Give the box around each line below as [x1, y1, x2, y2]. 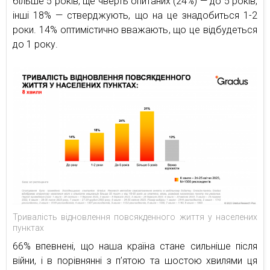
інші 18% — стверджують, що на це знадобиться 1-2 [13, 9, 257, 21]
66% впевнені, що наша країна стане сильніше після [13, 240, 257, 253]
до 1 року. [13, 38, 58, 50]
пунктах [13, 223, 44, 233]
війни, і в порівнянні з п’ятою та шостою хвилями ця [13, 255, 257, 267]
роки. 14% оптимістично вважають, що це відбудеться [13, 24, 257, 36]
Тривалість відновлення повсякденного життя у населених [13, 212, 257, 222]
